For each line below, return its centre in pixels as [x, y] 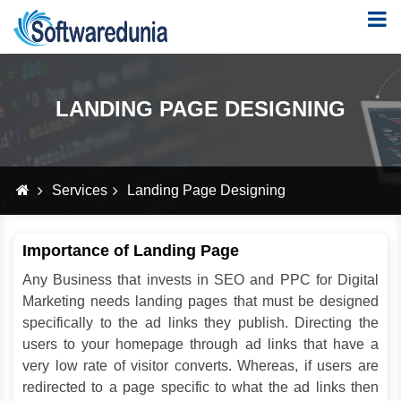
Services [79, 190]
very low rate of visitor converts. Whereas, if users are [200, 366]
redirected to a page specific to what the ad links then [200, 387]
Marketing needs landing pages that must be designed [200, 301]
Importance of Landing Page [131, 251]
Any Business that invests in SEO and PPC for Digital [200, 280]
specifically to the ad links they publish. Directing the [200, 323]
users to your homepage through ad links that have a [200, 344]
